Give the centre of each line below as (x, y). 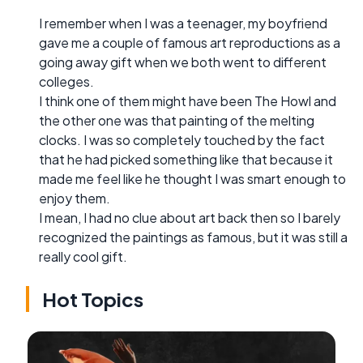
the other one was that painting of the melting (177, 120)
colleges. (66, 81)
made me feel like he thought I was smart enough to (192, 178)
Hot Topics (93, 299)
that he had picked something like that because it (186, 159)
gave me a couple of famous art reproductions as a (190, 42)
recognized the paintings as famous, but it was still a (193, 237)
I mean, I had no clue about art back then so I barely (190, 217)
